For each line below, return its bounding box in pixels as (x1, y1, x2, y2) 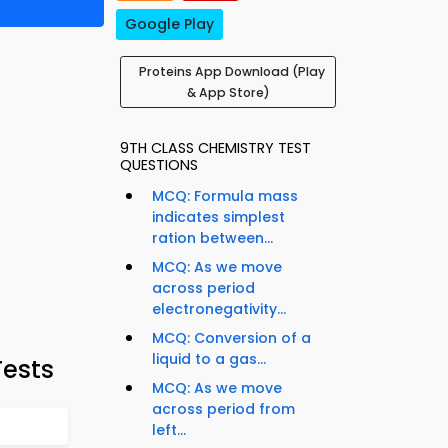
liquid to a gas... (152, 349, 266, 370)
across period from (152, 399, 295, 420)
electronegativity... (152, 299, 286, 320)
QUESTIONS (120, 155, 198, 176)
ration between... (152, 228, 273, 249)
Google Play (125, 14, 214, 35)
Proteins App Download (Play (139, 63, 325, 81)
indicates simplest (152, 207, 285, 228)
